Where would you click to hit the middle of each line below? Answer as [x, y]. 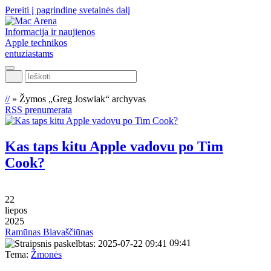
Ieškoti [17, 75]
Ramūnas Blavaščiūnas [49, 232]
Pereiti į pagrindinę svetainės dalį [67, 10]
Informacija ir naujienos [50, 32]
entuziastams [29, 54]
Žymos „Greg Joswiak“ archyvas [83, 99]
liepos [16, 210]
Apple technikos [36, 43]
